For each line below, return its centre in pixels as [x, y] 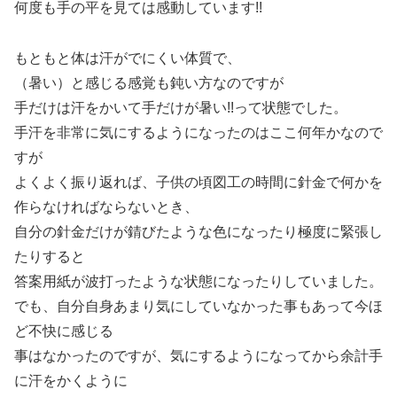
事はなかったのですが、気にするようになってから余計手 [198, 355]
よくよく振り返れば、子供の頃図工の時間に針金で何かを [198, 182]
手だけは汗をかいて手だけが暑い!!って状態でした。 [181, 107]
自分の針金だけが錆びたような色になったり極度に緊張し [198, 231]
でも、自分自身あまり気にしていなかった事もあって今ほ [198, 306]
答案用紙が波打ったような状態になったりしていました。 [198, 281]
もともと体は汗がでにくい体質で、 [128, 58]
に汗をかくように [71, 380]
